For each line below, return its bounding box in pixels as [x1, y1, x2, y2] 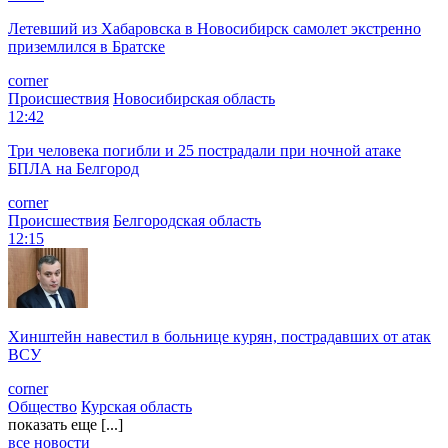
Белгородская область [113, 211, 261, 229]
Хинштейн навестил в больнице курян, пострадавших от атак [8, 327, 431, 345]
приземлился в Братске [8, 37, 165, 55]
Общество [8, 397, 77, 415]
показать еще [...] [8, 415, 123, 433]
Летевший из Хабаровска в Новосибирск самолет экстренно [8, 19, 421, 37]
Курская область [81, 397, 192, 415]
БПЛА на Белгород [8, 159, 139, 177]
